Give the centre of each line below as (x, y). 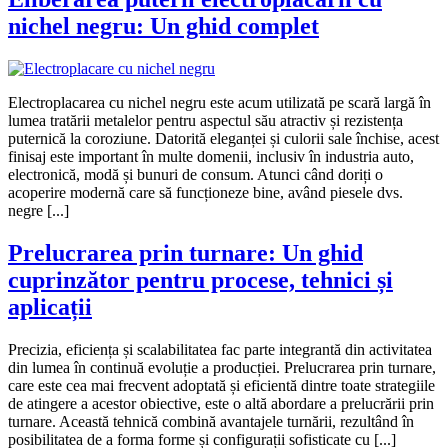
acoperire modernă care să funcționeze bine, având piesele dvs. (205, 193)
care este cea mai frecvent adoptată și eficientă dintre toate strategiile (221, 385)
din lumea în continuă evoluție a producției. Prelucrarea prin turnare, (222, 367)
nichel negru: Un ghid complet (163, 26)
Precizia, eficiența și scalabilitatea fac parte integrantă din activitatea (220, 349)
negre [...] (38, 211)
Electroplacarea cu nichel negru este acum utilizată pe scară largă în (219, 103)
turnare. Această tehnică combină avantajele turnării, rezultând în (211, 421)
